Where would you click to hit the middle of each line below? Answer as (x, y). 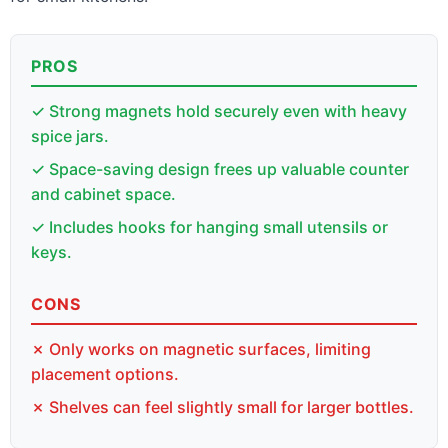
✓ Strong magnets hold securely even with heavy (219, 111)
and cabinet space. (103, 194)
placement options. (105, 374)
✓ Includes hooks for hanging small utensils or (209, 227)
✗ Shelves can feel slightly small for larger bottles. (222, 407)
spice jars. (70, 136)
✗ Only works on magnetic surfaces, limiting (201, 349)
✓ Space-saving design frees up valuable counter (220, 169)
